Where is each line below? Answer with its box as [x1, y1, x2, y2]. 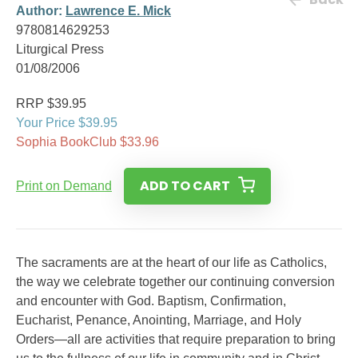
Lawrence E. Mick [66, 4, 171, 18]
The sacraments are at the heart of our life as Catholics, [16, 256, 327, 269]
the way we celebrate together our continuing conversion [16, 275, 335, 288]
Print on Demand [16, 179, 112, 193]
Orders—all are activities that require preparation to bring [16, 332, 336, 346]
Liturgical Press [16, 42, 104, 56]
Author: [16, 4, 66, 18]
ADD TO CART [140, 177, 230, 195]
